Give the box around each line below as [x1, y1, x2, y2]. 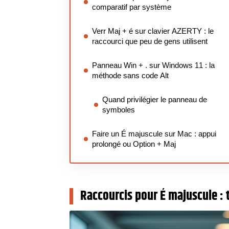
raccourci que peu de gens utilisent [92, 37, 208, 45]
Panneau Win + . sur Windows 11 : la [92, 61, 215, 70]
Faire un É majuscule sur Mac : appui [92, 129, 216, 138]
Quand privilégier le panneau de [102, 95, 207, 104]
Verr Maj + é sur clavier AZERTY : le [92, 27, 214, 35]
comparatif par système [92, 3, 171, 11]
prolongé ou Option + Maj [92, 140, 176, 148]
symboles [102, 105, 135, 114]
